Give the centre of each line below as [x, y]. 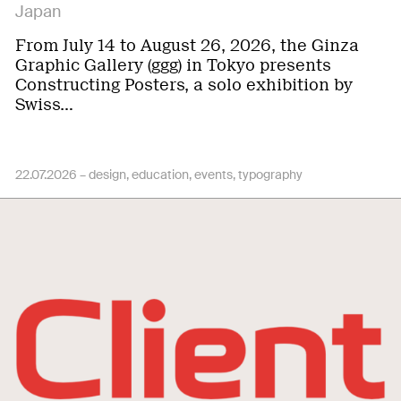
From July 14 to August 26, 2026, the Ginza [187, 46]
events [213, 175]
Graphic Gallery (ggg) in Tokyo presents [173, 65]
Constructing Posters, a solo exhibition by [184, 85]
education [160, 175]
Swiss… [44, 105]
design [107, 175]
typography [270, 175]
